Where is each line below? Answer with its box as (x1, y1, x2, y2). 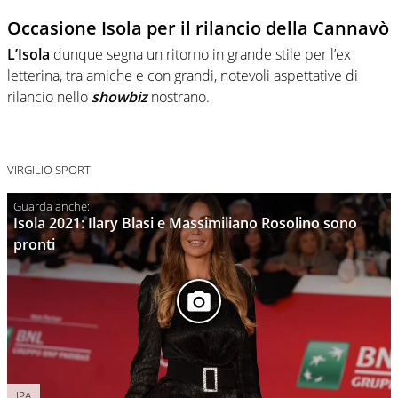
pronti (13, 235, 55, 255)
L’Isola (7, 44, 50, 64)
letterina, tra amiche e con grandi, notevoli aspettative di (7, 65, 358, 85)
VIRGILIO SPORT (7, 161, 91, 178)
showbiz (92, 86, 147, 107)
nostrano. (151, 86, 210, 107)
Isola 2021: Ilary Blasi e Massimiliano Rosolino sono (13, 213, 357, 234)
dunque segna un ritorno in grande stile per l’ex (50, 44, 351, 64)
